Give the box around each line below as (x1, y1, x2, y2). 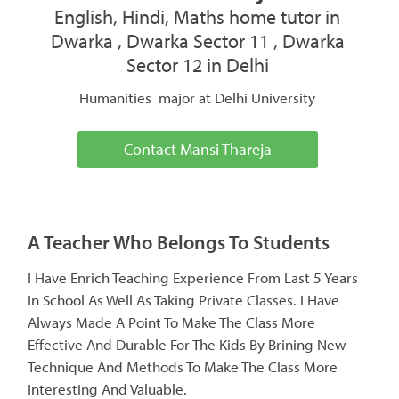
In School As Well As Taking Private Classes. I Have (28, 289, 339, 309)
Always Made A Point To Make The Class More (28, 312, 315, 331)
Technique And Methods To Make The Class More (28, 356, 338, 376)
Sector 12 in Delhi (126, 53, 269, 77)
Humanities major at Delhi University (79, 88, 316, 107)
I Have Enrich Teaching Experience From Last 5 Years (28, 267, 358, 287)
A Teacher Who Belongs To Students (28, 229, 330, 255)
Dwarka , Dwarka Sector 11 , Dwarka (50, 28, 345, 53)
